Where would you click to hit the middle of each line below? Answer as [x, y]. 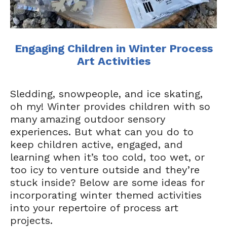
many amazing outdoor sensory [87, 119]
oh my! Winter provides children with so [110, 106]
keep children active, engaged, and [97, 144]
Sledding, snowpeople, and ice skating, [106, 94]
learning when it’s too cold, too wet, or [107, 157]
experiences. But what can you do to [102, 132]
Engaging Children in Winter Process [113, 48]
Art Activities [113, 61]
